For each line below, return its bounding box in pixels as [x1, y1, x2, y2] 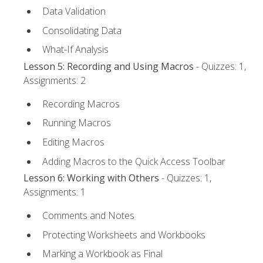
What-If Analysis [42, 43, 109, 56]
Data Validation [42, 5, 106, 18]
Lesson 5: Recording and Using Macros [23, 59, 194, 73]
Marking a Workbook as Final [42, 247, 163, 261]
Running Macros [42, 116, 111, 130]
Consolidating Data [42, 23, 122, 37]
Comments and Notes [42, 209, 134, 222]
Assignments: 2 [23, 73, 86, 87]
